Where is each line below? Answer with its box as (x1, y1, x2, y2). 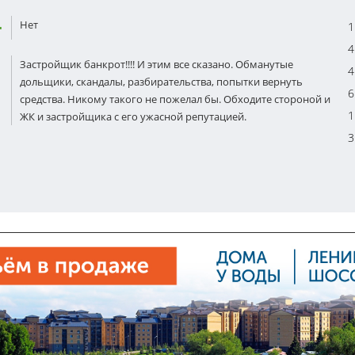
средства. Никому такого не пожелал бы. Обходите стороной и (20, 91, 330, 106)
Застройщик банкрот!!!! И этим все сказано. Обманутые (20, 56, 293, 71)
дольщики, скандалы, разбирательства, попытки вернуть (20, 74, 303, 89)
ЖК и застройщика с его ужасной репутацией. (20, 109, 246, 124)
